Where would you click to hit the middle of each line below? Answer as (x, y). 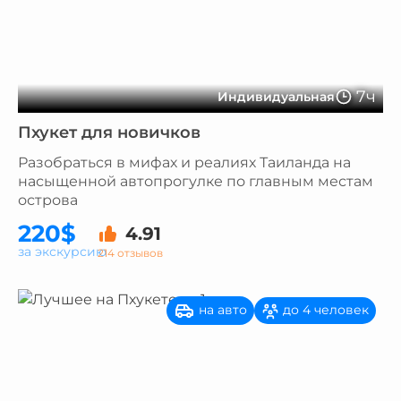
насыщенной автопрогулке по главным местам (196, 181)
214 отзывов (130, 252)
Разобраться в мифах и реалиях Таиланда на (184, 162)
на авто (221, 309)
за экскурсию (62, 252)
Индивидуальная (276, 97)
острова (48, 200)
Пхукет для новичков (109, 132)
